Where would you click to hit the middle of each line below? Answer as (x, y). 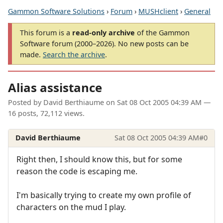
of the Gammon (162, 33)
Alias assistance (55, 88)
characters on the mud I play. (71, 207)
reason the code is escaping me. (77, 171)
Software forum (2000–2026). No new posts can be (104, 44)
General (197, 11)
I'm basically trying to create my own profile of (104, 195)
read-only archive (104, 33)
